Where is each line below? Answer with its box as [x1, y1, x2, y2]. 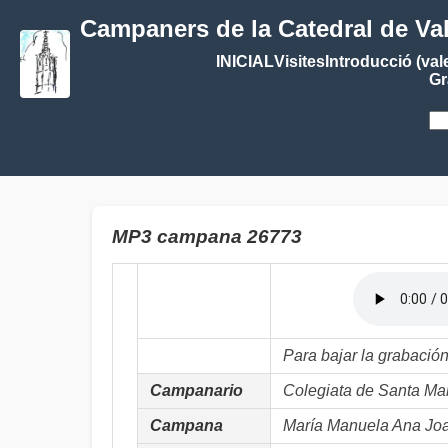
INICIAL [215, 53, 274, 70]
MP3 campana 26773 [112, 226, 302, 247]
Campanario [150, 382, 243, 399]
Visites [273, 53, 325, 70]
